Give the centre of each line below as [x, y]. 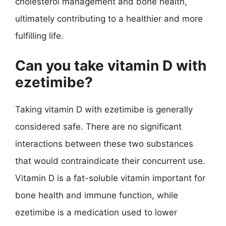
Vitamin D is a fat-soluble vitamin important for [110, 178]
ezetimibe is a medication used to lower [96, 212]
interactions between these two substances [104, 144]
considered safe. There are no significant [98, 126]
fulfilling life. [39, 36]
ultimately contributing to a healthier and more [109, 19]
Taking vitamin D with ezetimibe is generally [104, 109]
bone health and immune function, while [97, 195]
